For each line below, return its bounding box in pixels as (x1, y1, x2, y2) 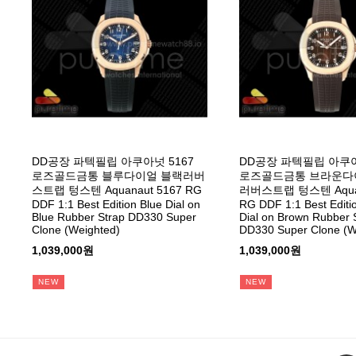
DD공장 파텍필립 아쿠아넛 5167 (32, 154, 194, 168)
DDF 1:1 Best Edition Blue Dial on (32, 197, 200, 211)
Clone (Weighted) (32, 222, 120, 236)
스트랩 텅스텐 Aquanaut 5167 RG (32, 183, 202, 196)
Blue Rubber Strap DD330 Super (32, 210, 196, 223)
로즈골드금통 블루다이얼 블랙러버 (32, 168, 205, 182)
